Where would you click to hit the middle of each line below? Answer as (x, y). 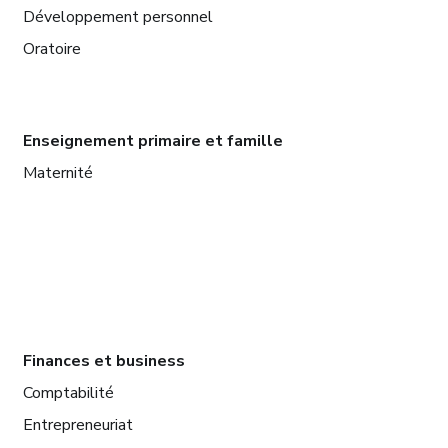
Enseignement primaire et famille (152, 141)
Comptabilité (68, 393)
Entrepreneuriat (77, 425)
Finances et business (103, 361)
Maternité (57, 173)
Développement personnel (117, 17)
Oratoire (51, 49)
